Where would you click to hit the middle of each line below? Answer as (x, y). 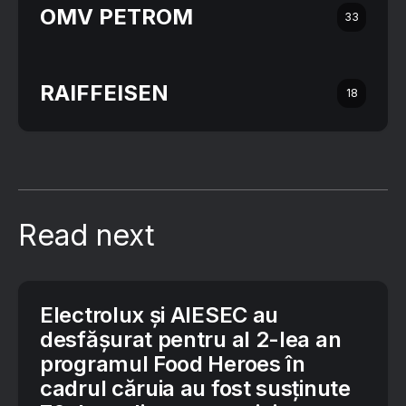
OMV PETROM (116, 17)
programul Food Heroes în (173, 364)
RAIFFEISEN (104, 93)
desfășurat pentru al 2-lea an (191, 340)
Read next (87, 236)
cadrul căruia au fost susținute (195, 389)
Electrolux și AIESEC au (159, 315)
